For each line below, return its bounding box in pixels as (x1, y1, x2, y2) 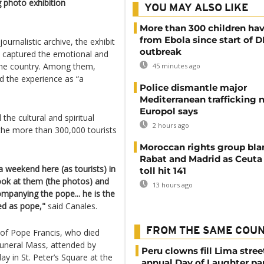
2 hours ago (151, 121, 189, 130)
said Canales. (45, 200, 97, 212)
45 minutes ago (151, 61, 200, 70)
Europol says (140, 105, 198, 117)
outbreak (140, 46, 181, 57)
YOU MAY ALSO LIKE (144, 3, 249, 14)
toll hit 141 (140, 165, 186, 176)
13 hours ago (151, 180, 193, 189)
